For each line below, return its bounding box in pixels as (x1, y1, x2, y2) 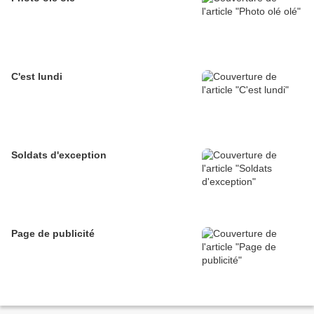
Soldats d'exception (11, 149, 107, 161)
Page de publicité (11, 228, 95, 240)
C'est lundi (11, 71, 62, 83)
